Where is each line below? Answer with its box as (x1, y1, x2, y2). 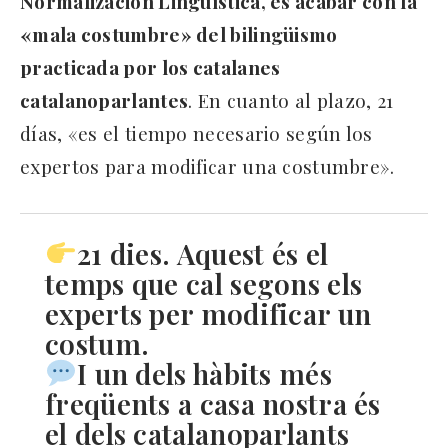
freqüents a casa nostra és (45, 384, 381, 422)
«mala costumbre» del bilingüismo (20, 20, 338, 47)
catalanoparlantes (20, 86, 189, 113)
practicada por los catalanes (20, 53, 281, 80)
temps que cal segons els (45, 264, 363, 302)
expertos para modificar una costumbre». (20, 152, 395, 179)
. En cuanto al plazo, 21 (188, 86, 394, 113)
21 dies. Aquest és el (76, 234, 329, 272)
